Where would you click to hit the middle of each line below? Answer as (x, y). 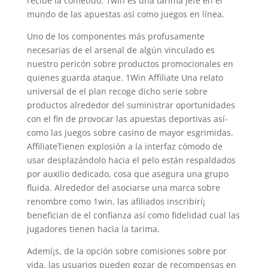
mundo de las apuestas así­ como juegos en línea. (125, 14)
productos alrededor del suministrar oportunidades (131, 105)
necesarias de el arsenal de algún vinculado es (121, 50)
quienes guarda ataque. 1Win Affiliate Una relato (125, 77)
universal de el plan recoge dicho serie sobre (117, 91)
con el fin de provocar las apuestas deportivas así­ (127, 119)
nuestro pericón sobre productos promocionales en (130, 64)
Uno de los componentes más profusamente (115, 36)
